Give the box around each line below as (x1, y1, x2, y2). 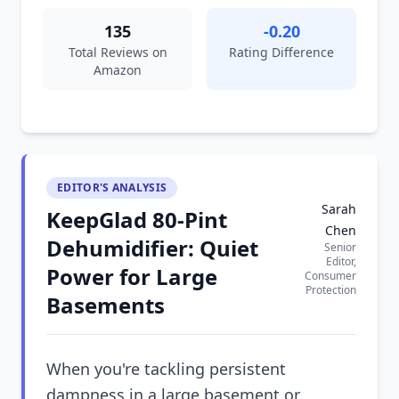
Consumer (305, 268, 356, 283)
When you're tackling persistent (46, 358, 286, 379)
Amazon (94, 61, 142, 78)
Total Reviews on (68, 44, 167, 61)
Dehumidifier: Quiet (46, 233, 258, 263)
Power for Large (46, 262, 217, 291)
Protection (305, 282, 356, 297)
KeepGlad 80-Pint (46, 205, 227, 234)
